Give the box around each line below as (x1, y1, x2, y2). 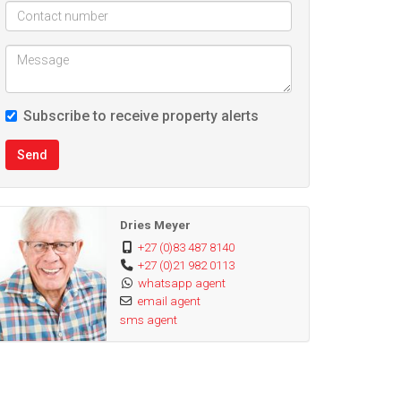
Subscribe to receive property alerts (23, 107, 259, 124)
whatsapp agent (137, 276, 226, 290)
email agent (137, 294, 200, 308)
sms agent (119, 312, 177, 327)
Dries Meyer (119, 218, 191, 232)
